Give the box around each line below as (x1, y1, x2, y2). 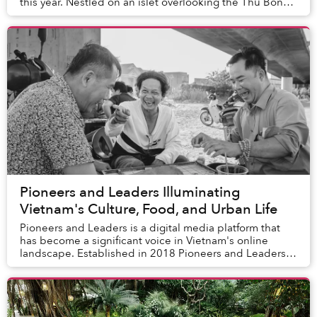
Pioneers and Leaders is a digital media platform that (20, 220, 280, 235)
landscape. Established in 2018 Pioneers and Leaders (20, 246, 286, 260)
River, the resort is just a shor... (20, 7, 168, 22)
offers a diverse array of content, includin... (20, 258, 228, 273)
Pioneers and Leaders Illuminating (20, 182, 241, 202)
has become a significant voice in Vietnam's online (20, 233, 268, 248)
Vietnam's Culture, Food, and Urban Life (20, 199, 277, 219)
